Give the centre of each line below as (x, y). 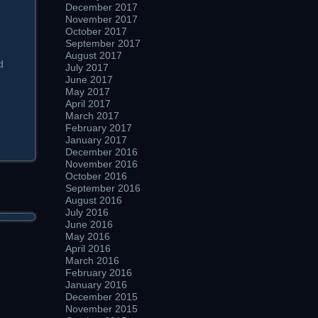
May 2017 (88, 92)
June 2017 (89, 79)
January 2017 (96, 140)
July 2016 (87, 212)
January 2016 (96, 285)
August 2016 (94, 200)
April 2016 (88, 248)
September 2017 (103, 43)
